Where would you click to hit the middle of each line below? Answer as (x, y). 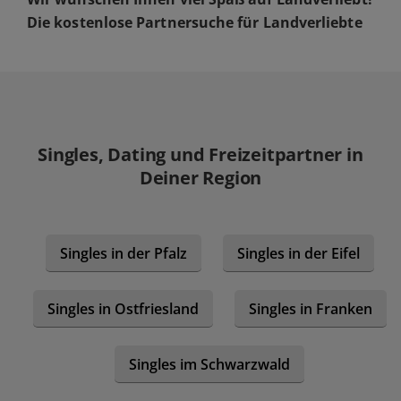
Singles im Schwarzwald (209, 364)
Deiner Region (200, 178)
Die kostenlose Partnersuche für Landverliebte (195, 23)
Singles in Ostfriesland (123, 308)
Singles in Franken (310, 308)
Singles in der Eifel (298, 253)
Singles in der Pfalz (123, 253)
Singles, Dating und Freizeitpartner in (200, 155)
